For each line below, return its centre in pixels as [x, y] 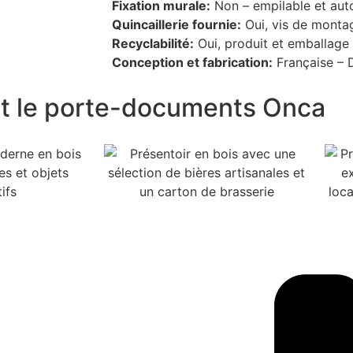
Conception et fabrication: [192, 63]
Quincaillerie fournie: [176, 25]
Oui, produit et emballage [271, 44]
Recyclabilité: [153, 44]
